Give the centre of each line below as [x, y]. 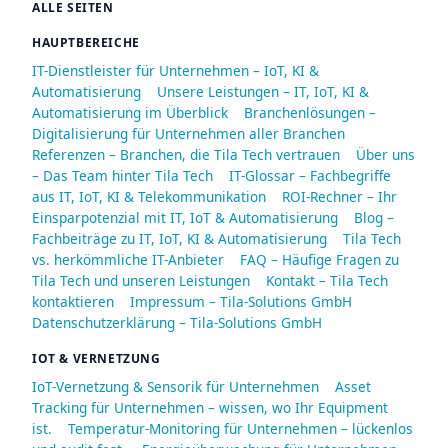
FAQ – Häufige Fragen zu [319, 260]
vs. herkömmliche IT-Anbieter [128, 260]
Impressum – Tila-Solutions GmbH [241, 302]
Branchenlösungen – [310, 113]
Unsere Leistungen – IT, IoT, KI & [263, 92]
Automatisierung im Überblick [130, 113]
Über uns [385, 155]
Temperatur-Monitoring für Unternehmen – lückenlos [240, 429]
